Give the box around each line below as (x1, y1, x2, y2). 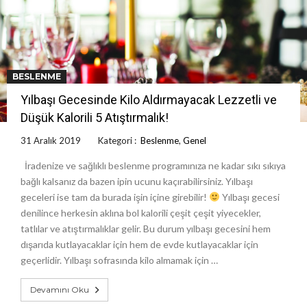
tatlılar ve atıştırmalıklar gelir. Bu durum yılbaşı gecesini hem (21, 222, 271, 234)
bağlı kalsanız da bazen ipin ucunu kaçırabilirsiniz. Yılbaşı (21, 175, 253, 187)
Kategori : (98, 134, 140, 146)
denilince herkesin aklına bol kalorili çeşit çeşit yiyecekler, (21, 206, 261, 219)
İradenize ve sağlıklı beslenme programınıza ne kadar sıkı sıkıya (21, 159, 286, 171)
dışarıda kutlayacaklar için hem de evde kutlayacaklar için (21, 238, 258, 250)
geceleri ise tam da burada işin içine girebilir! (21, 191, 209, 203)
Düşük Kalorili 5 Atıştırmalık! (21, 110, 169, 125)
